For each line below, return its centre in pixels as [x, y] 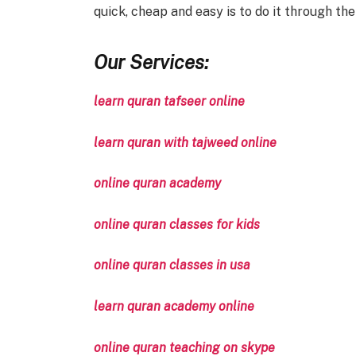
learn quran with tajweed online [185, 142]
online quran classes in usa [172, 265]
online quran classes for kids [176, 224]
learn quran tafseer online [169, 101]
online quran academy [157, 184]
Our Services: [151, 62]
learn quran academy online [174, 307]
